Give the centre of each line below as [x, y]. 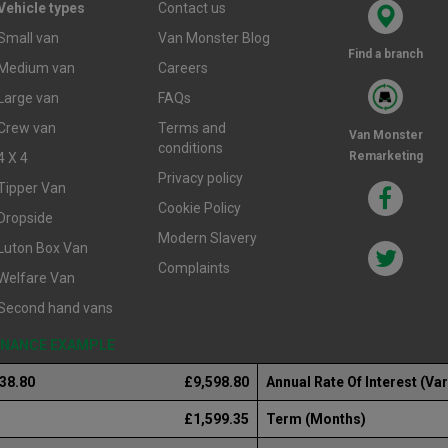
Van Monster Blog [214, 37]
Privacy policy [201, 177]
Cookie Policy [200, 207]
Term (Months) [316, 418]
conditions [191, 147]
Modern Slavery [208, 237]
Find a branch [386, 53]
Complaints [194, 267]
